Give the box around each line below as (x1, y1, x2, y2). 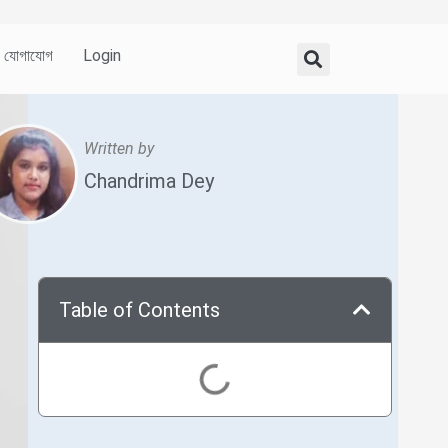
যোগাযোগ (4, 46, 54, 65)
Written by (83, 139, 154, 159)
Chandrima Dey (83, 168, 214, 193)
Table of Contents (59, 298, 220, 322)
